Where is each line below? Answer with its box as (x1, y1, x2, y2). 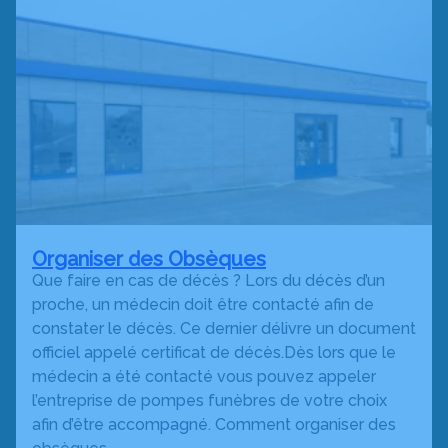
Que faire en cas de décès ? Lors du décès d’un (32, 271, 385, 290)
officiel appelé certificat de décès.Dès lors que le (32, 343, 396, 362)
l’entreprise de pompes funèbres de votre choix (32, 391, 387, 410)
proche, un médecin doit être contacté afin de (32, 295, 374, 314)
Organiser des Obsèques (32, 247, 266, 271)
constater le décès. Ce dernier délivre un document (32, 319, 416, 338)
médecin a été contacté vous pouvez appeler (32, 367, 376, 386)
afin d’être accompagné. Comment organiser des (32, 415, 396, 434)
